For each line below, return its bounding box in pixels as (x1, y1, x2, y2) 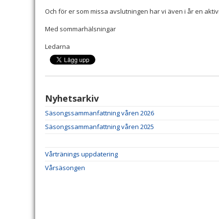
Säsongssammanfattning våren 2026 (45, 109, 154, 117)
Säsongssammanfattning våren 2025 (45, 122, 154, 131)
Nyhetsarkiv (45, 92, 99, 104)
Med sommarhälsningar (45, 24, 116, 33)
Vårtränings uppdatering (45, 150, 118, 158)
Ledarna (45, 42, 70, 51)
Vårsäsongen (45, 163, 85, 172)
